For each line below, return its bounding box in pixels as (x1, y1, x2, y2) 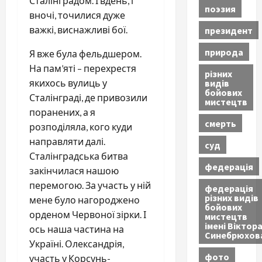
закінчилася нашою (29, 165, 119, 176)
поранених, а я (29, 106, 95, 118)
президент (204, 24, 253, 36)
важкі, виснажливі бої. (29, 24, 127, 35)
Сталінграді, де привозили (29, 92, 147, 103)
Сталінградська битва (29, 150, 128, 161)
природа (204, 46, 243, 58)
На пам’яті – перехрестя (29, 63, 136, 74)
